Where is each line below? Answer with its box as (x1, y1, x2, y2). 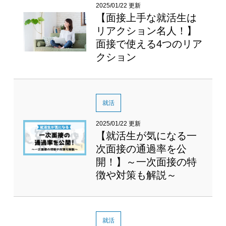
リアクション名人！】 (96, 25, 197, 37)
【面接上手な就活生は (96, 12, 197, 24)
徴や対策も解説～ (96, 169, 177, 181)
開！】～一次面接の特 (96, 156, 197, 167)
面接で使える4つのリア (96, 38, 203, 50)
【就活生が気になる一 (96, 130, 197, 141)
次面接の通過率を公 (96, 143, 187, 154)
